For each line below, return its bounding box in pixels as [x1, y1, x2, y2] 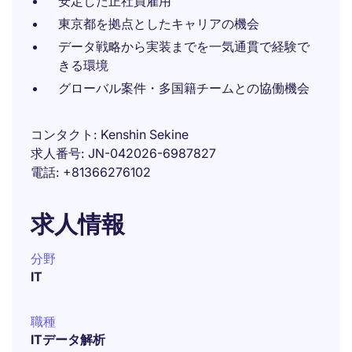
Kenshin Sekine [101, 126, 189, 142]
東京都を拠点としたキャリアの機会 [58, 16, 259, 31]
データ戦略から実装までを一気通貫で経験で [58, 38, 310, 54]
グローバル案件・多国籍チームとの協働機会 [58, 80, 310, 96]
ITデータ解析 [31, 332, 105, 347]
